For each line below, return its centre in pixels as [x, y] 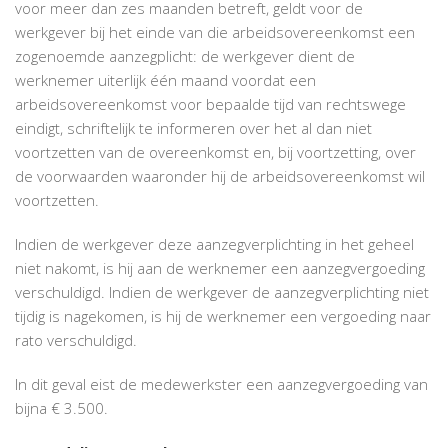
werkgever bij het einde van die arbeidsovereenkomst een [215, 31]
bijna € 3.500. [61, 407]
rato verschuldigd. [76, 339]
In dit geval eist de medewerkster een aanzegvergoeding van [221, 383]
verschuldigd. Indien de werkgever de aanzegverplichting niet [222, 291]
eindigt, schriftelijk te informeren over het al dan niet [193, 127]
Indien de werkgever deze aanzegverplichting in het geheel [214, 243]
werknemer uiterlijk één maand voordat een [165, 79]
